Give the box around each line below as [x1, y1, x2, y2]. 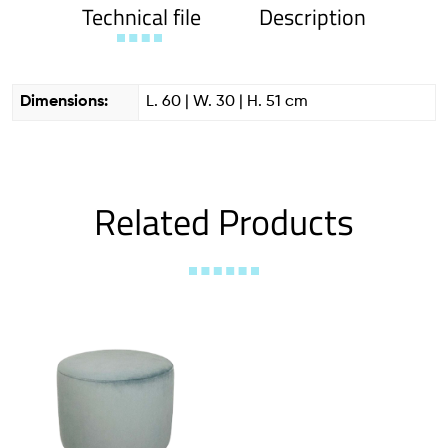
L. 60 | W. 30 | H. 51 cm [146, 93, 308, 110]
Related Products [94, 193, 354, 249]
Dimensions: [20, 93, 108, 110]
